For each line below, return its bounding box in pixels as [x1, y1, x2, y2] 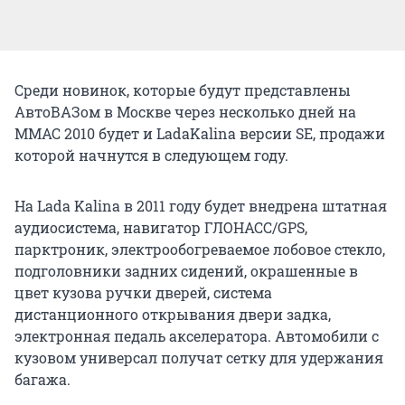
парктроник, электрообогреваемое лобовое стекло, [14, 239, 385, 259]
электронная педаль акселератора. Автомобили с [14, 325, 379, 345]
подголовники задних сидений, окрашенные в [14, 260, 358, 280]
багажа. [14, 369, 71, 389]
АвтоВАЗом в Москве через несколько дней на [14, 101, 356, 121]
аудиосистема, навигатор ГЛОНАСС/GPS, [14, 217, 307, 237]
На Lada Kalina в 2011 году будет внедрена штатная [14, 195, 387, 215]
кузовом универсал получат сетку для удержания [14, 347, 383, 367]
